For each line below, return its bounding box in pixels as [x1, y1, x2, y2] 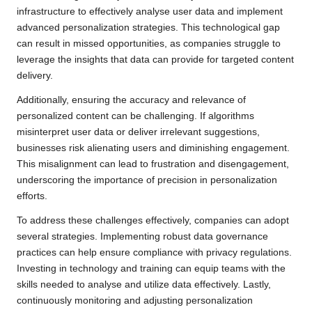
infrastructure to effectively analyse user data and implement [17, 6, 283, 17]
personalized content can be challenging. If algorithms [17, 110, 254, 121]
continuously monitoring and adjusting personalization [17, 295, 253, 306]
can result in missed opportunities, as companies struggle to [17, 38, 281, 49]
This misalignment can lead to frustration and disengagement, [17, 158, 289, 169]
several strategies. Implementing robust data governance [17, 231, 268, 242]
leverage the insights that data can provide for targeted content [17, 54, 294, 65]
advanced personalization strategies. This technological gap [17, 22, 280, 33]
